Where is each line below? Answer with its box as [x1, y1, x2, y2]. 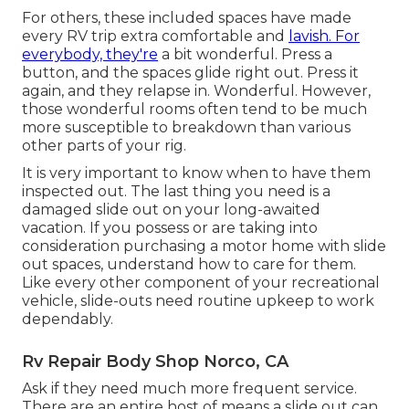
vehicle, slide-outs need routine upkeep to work [22, 292, 374, 310]
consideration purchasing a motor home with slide [22, 237, 386, 256]
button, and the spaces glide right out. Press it [22, 64, 359, 82]
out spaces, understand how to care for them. [22, 256, 356, 274]
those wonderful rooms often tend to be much [22, 100, 367, 119]
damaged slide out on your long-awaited [22, 201, 320, 219]
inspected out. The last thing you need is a [22, 183, 330, 201]
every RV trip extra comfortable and [22, 27, 288, 46]
